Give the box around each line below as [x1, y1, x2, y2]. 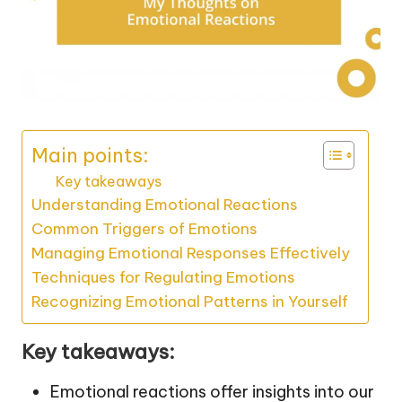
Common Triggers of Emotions [31, 219, 258, 240]
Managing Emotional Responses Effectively [31, 243, 350, 264]
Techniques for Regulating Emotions [31, 267, 295, 288]
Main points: [31, 142, 149, 168]
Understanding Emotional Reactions [31, 195, 298, 215]
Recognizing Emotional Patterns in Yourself [31, 292, 348, 312]
